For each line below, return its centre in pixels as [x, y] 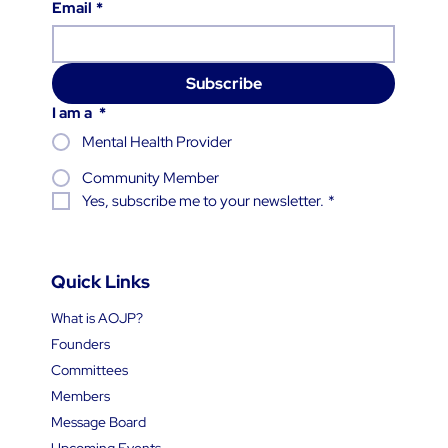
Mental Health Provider [156, 141]
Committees [89, 369]
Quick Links [100, 281]
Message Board [98, 421]
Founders [80, 343]
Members [80, 395]
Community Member [150, 177]
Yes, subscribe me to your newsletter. [202, 200]
